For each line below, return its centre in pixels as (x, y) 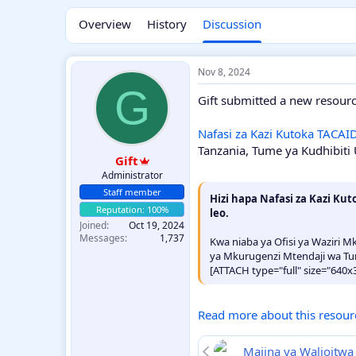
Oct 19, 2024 (157, 225)
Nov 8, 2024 (224, 72)
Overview (105, 24)
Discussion (232, 24)
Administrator (132, 175)
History (167, 24)
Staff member (132, 192)
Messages (102, 238)
